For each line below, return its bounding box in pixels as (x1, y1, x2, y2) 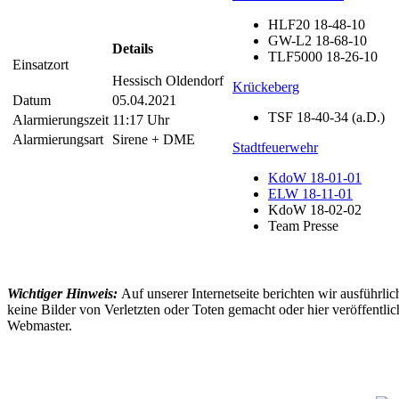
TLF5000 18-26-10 (268, 48, 378, 64)
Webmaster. (7, 317, 72, 333)
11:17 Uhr (112, 111, 169, 127)
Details (112, 40, 153, 56)
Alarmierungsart (12, 131, 103, 147)
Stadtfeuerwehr (232, 139, 318, 155)
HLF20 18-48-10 (268, 16, 365, 32)
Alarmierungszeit (12, 111, 109, 127)
